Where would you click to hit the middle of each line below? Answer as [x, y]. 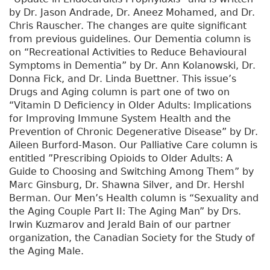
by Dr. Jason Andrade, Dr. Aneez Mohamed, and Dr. [132, 13]
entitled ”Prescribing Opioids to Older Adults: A [121, 159]
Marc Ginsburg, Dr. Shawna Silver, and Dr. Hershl [127, 185]
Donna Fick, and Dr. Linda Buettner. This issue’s [123, 79]
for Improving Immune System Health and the [120, 119]
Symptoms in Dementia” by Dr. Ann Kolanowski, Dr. [132, 66]
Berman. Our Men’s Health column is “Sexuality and [134, 198]
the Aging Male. [46, 251]
